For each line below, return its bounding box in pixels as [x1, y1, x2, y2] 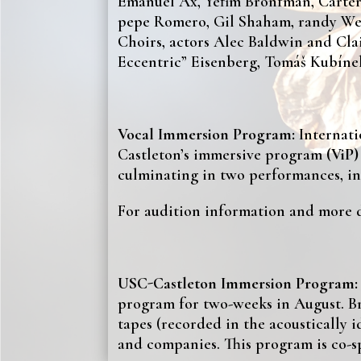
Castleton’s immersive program [118, 144, 327, 164]
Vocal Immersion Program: [118, 124, 300, 144]
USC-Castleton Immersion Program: [118, 273, 359, 293]
